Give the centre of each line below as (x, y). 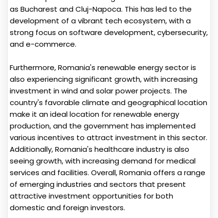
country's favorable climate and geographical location (109, 102)
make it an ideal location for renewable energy (94, 114)
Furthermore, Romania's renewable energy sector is (103, 67)
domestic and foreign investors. (67, 207)
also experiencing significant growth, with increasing (104, 79)
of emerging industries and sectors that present (98, 184)
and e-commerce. (43, 44)
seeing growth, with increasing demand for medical (103, 161)
